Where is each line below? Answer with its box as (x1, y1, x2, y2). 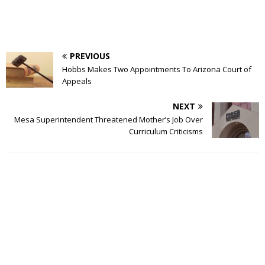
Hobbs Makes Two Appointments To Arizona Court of (62, 63, 251, 75)
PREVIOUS (70, 50, 110, 62)
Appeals (62, 75, 92, 86)
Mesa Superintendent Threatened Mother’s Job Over (14, 114, 203, 125)
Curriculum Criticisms (129, 125, 203, 137)
